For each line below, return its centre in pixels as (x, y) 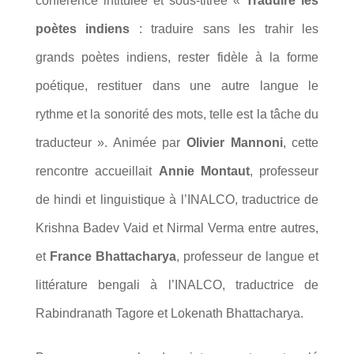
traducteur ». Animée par (111, 142)
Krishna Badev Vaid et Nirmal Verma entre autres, (177, 228)
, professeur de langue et (248, 256)
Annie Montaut (204, 171)
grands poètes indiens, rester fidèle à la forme (177, 57)
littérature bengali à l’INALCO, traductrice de (177, 284)
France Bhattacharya (113, 256)
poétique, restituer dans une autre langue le (177, 85)
